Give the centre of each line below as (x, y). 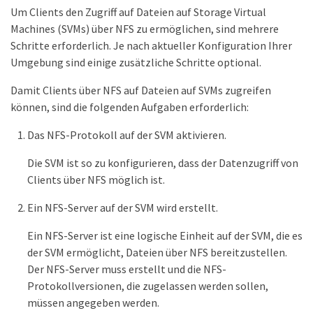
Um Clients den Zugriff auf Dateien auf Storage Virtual (138, 12)
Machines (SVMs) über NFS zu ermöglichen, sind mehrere (145, 29)
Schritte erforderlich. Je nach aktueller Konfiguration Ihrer (151, 45)
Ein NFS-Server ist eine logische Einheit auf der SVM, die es (165, 235)
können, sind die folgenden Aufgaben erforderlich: (130, 107)
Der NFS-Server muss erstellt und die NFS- (127, 269)
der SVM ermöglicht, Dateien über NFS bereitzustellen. (157, 252)
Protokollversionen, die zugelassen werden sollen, (148, 286)
